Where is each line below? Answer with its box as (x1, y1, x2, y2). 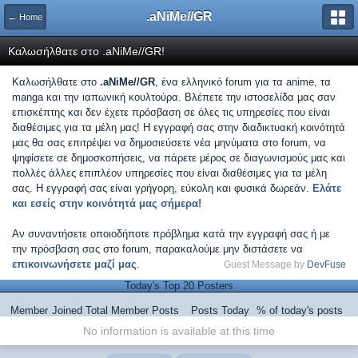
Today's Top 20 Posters (125, 280, 233, 292)
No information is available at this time (83, 324, 275, 337)
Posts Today (191, 304, 249, 316)
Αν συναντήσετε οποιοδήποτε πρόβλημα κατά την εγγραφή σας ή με (12, 228, 330, 240)
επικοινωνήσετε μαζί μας (12, 258, 137, 270)
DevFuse (307, 259, 346, 269)
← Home (8, 12, 42, 22)
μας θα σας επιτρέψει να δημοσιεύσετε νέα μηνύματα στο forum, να (12, 137, 326, 149)
